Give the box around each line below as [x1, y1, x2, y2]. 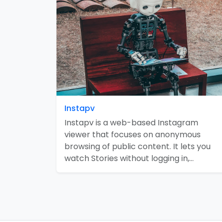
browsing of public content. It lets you [64, 141, 211, 153]
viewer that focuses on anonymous [64, 129, 201, 141]
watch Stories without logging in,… [64, 153, 194, 165]
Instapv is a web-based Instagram [64, 117, 198, 129]
